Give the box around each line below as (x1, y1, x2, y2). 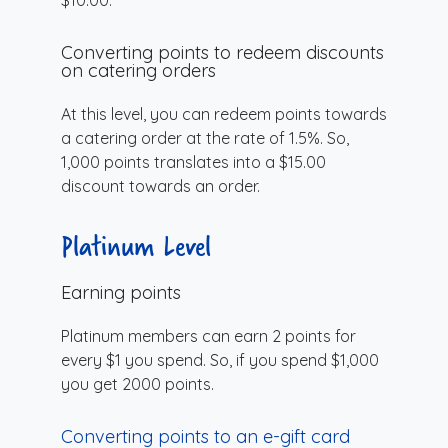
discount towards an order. (61, 175, 260, 196)
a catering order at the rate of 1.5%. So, (61, 127, 349, 148)
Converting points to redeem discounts (61, 40, 384, 64)
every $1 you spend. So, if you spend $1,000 (61, 349, 379, 370)
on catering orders (61, 58, 216, 82)
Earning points (61, 280, 181, 304)
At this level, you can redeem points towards (61, 103, 387, 124)
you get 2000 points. (61, 373, 214, 394)
